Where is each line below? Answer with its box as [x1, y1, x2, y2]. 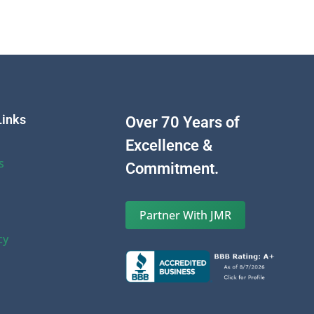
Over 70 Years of [125, 114, 240, 132]
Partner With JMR [139, 207, 232, 224]
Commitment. [125, 160, 219, 178]
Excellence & [125, 137, 213, 155]
